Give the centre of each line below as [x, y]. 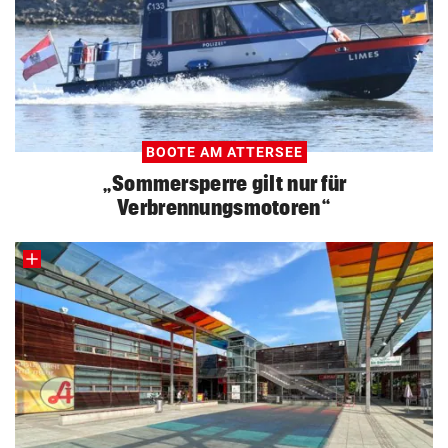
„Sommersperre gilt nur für [224, 182]
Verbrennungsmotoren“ [224, 206]
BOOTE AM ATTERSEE [224, 151]
